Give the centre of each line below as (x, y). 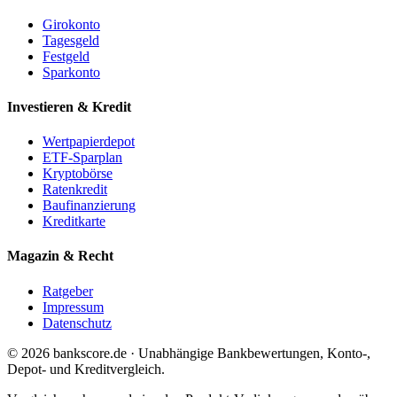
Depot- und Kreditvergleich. (86, 369)
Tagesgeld (71, 40)
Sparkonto (71, 72)
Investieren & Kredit (69, 106)
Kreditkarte (74, 222)
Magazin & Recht (60, 256)
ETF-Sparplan (82, 158)
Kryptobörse (78, 174)
